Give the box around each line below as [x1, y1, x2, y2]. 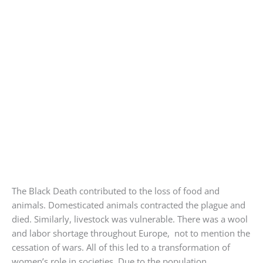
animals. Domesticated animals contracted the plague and [12, 198, 245, 211]
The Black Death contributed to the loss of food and [12, 184, 220, 197]
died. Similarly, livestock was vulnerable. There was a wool [12, 213, 248, 225]
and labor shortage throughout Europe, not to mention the [12, 227, 250, 239]
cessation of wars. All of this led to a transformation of [12, 241, 230, 253]
